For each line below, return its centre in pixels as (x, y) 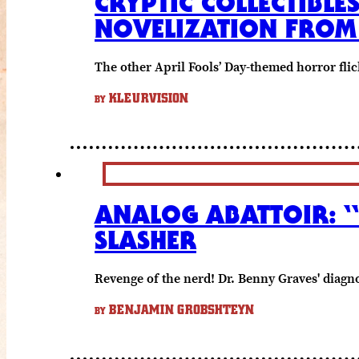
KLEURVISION (147, 98)
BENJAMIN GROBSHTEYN (180, 310)
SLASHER (145, 240)
